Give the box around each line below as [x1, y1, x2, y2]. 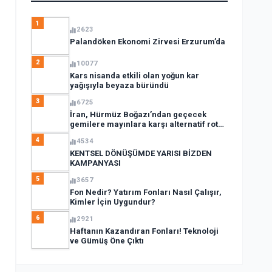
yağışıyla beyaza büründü [69, 81, 169, 90]
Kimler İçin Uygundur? [69, 197, 155, 206]
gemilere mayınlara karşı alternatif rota [69, 120, 223, 129]
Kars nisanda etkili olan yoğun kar [69, 71, 199, 80]
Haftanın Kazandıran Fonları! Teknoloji [69, 226, 219, 236]
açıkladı [69, 129, 101, 138]
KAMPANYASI [69, 158, 121, 168]
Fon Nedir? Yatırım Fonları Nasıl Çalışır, [69, 188, 222, 197]
